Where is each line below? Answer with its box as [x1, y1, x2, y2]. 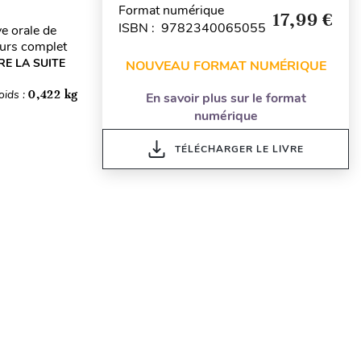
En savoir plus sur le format [145, 89, 306, 107]
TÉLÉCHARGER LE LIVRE [174, 143, 304, 156]
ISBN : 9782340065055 [118, 19, 266, 37]
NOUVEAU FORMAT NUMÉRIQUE [125, 57, 326, 75]
